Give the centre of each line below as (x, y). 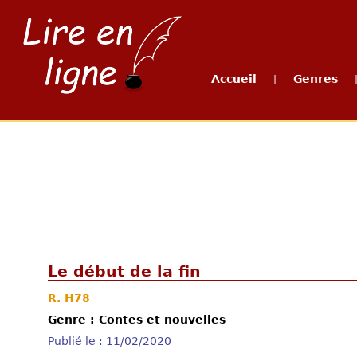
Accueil (234, 79)
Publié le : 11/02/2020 (110, 341)
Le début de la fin (124, 271)
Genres (316, 79)
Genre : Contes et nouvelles (137, 320)
